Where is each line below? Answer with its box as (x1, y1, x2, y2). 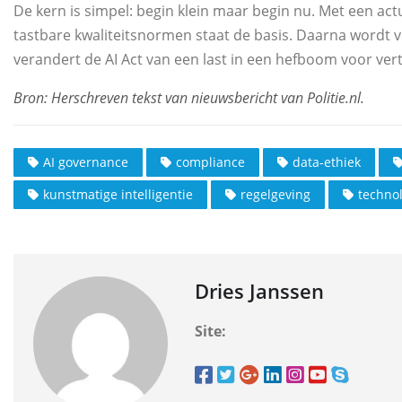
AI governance (43, 153, 128, 171)
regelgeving (240, 186, 310, 204)
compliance (176, 153, 245, 171)
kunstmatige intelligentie (43, 186, 193, 204)
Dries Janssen (195, 277, 324, 305)
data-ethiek (293, 153, 361, 171)
